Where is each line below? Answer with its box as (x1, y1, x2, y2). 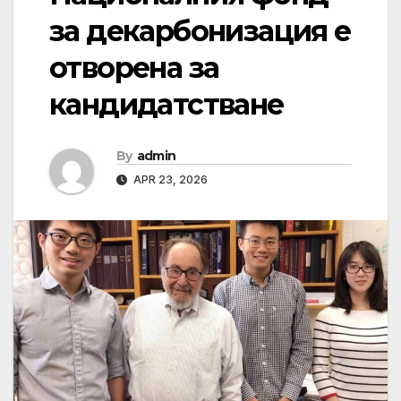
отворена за (49, 50, 219, 86)
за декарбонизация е (49, 13, 351, 49)
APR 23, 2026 (131, 173, 208, 187)
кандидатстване (49, 87, 284, 123)
